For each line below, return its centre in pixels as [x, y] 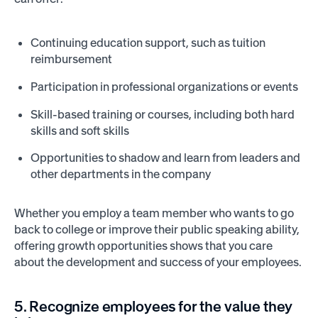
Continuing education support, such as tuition [148, 43]
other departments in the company [121, 174]
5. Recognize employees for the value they [153, 307]
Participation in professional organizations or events [165, 86]
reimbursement [72, 59]
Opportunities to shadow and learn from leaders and [166, 158]
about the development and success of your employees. [158, 262]
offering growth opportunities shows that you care [143, 245]
